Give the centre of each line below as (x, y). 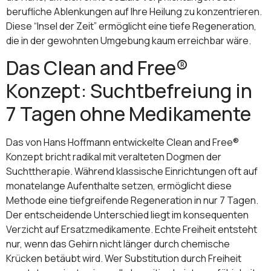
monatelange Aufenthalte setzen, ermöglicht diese (119, 186)
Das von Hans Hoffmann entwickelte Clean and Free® (122, 142)
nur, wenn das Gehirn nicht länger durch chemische (118, 244)
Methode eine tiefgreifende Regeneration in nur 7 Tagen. (132, 201)
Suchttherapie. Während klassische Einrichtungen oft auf (132, 171)
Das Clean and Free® (97, 68)
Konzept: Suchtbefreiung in (129, 91)
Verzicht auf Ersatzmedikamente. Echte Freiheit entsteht (132, 230)
